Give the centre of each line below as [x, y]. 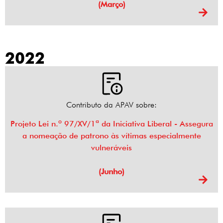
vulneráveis [111, 148]
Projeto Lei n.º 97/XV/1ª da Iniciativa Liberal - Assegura [111, 124]
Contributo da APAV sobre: [111, 105]
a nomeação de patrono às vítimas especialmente [111, 136]
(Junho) [111, 172]
